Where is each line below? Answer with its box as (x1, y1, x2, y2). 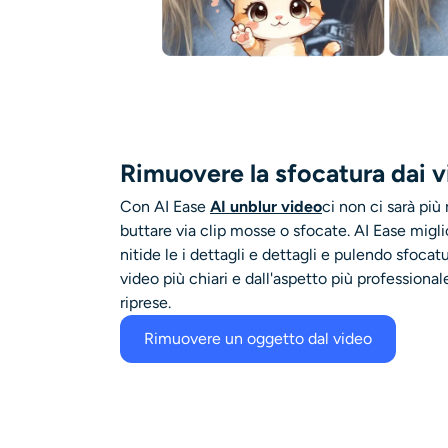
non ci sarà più (339, 196, 441, 216)
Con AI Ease (120, 196, 210, 216)
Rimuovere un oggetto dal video (144, 328, 372, 348)
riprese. (120, 292, 171, 312)
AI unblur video (210, 196, 322, 216)
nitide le (120, 244, 182, 264)
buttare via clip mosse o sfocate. (120, 220, 350, 240)
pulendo (334, 244, 392, 264)
